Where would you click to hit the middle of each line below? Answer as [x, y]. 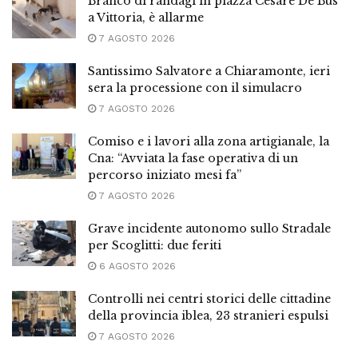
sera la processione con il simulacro [195, 88]
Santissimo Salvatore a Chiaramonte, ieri [209, 71]
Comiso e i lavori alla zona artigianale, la [209, 141]
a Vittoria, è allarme [146, 17]
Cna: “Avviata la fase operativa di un [193, 158]
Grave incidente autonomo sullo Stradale [209, 228]
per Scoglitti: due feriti [155, 245]
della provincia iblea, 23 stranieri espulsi [208, 315]
